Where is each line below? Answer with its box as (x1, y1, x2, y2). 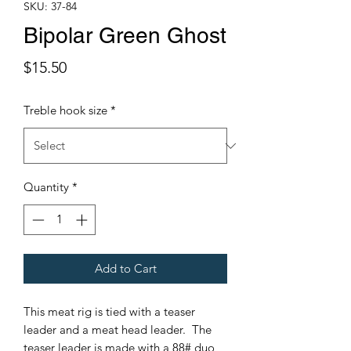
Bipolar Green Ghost (24, 23, 226, 48)
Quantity (24, 179, 69, 194)
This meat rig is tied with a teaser (24, 303, 195, 319)
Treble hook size (24, 103, 107, 118)
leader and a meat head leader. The (24, 321, 212, 337)
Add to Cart (94, 260, 157, 276)
